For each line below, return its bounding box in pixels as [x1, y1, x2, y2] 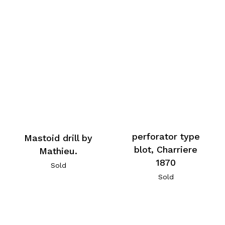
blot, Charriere [134, 144, 198, 155]
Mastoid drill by [24, 133, 93, 144]
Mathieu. [39, 146, 78, 157]
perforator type [132, 131, 200, 142]
